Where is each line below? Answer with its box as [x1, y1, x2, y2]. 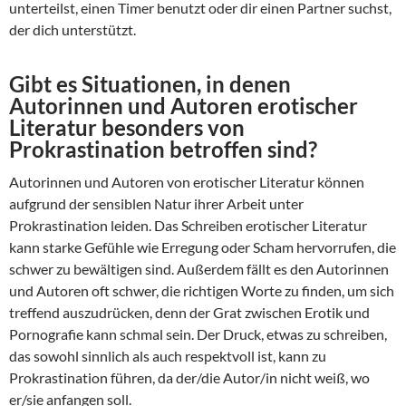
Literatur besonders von [9, 114, 245, 141]
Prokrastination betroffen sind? [9, 136, 317, 163]
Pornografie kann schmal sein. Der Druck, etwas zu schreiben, [9, 325, 387, 343]
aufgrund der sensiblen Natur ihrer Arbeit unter [9, 195, 304, 213]
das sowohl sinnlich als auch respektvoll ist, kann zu [9, 347, 326, 365]
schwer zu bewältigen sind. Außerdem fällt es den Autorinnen [9, 260, 389, 278]
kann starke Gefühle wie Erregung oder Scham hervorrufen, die [9, 238, 396, 256]
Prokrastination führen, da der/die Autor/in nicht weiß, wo [9, 369, 370, 387]
